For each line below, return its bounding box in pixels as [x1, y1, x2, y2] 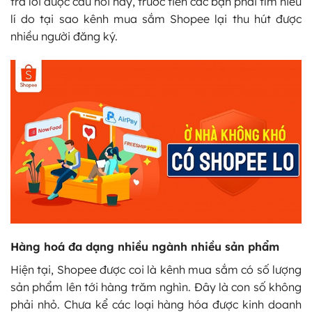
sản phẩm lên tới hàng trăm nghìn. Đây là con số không [10, 279, 302, 294]
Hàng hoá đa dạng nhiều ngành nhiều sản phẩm [10, 239, 279, 253]
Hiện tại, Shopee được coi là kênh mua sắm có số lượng [10, 262, 302, 276]
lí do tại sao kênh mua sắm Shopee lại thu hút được [10, 12, 302, 26]
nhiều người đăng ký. [10, 29, 118, 44]
